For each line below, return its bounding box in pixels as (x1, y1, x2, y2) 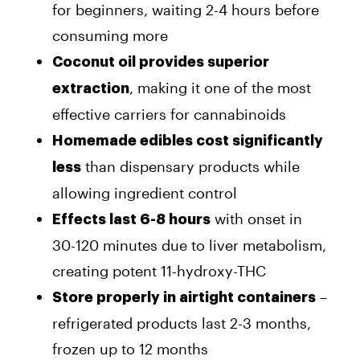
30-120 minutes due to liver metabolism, (52, 235, 326, 254)
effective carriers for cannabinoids (52, 104, 286, 123)
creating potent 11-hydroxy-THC (52, 261, 266, 280)
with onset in (211, 209, 302, 227)
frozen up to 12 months (52, 339, 208, 358)
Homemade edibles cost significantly (52, 133, 323, 148)
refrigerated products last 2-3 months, (52, 313, 311, 332)
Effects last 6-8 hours (52, 211, 211, 227)
